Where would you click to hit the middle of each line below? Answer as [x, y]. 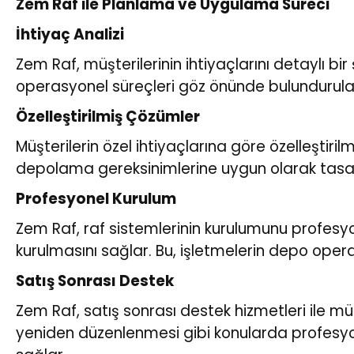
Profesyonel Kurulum [96, 198]
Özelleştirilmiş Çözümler [108, 116]
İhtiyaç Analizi [70, 34]
